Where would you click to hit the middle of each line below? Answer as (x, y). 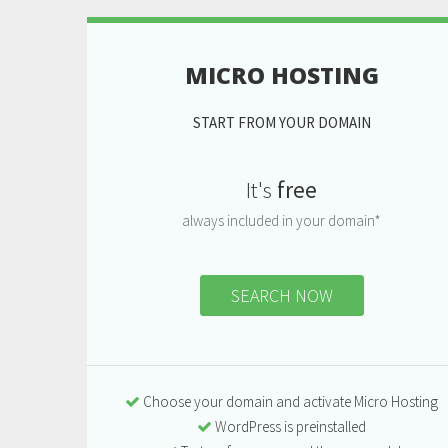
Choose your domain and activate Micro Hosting (289, 401)
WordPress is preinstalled (289, 426)
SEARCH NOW (281, 295)
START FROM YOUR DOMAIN (281, 122)
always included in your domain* (281, 220)
